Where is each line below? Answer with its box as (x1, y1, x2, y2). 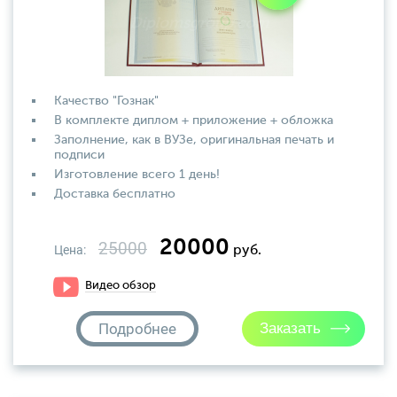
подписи (54, 149, 105, 161)
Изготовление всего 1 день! (54, 168, 220, 181)
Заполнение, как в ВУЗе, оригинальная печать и (54, 134, 334, 146)
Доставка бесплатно (54, 188, 175, 200)
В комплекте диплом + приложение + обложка (54, 114, 333, 127)
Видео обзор (85, 280, 156, 292)
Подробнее (97, 320, 176, 338)
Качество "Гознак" (54, 95, 159, 107)
